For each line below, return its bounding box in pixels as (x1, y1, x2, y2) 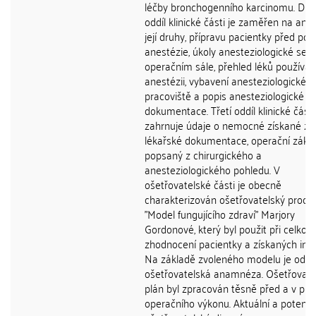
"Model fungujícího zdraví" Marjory (145, 204, 295, 224)
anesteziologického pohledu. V (145, 159, 280, 179)
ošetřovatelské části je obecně (145, 174, 281, 194)
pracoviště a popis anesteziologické (145, 85, 304, 105)
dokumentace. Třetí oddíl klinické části (145, 100, 315, 120)
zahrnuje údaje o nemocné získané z (145, 115, 309, 135)
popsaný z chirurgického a (145, 145, 262, 164)
